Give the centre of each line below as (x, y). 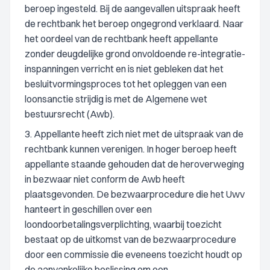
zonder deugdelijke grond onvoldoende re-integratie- (135, 54)
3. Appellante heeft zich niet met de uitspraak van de (134, 134)
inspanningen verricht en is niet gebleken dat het (124, 69)
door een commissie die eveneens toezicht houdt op (133, 254)
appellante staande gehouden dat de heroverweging (134, 164)
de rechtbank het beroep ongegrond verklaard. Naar (134, 24)
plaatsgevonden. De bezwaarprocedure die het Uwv (135, 194)
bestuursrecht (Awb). (70, 114)
